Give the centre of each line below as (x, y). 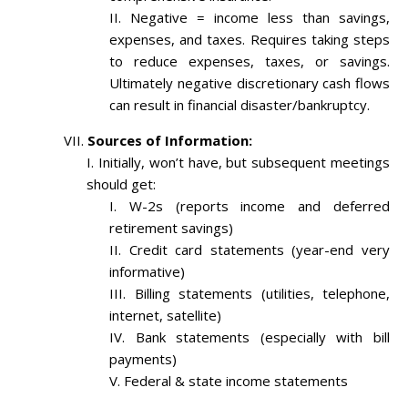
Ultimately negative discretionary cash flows (250, 83)
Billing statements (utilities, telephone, (262, 294)
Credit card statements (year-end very (260, 250)
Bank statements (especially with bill (263, 337)
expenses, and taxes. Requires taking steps (250, 40)
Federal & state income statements (236, 381)
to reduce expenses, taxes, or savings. (250, 61)
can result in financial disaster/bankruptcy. (240, 105)
